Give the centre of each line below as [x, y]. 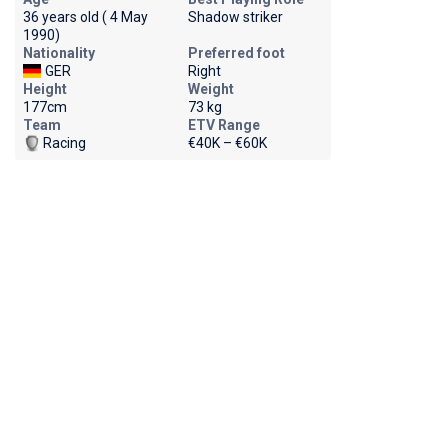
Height [44, 89]
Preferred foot [236, 53]
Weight [210, 89]
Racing [64, 143]
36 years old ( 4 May [85, 17]
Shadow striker [235, 17]
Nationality [58, 53]
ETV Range [223, 125]
